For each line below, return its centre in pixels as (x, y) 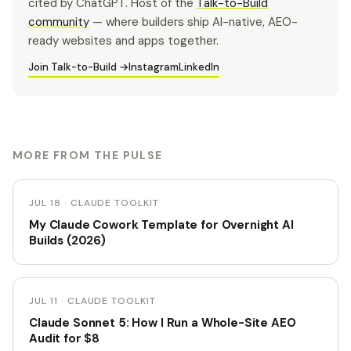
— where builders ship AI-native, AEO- (194, 22)
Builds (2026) (68, 240)
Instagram (154, 67)
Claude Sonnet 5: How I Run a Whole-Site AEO (163, 322)
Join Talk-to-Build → (78, 67)
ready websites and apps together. (123, 40)
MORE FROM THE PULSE (88, 155)
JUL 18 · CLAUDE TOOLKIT (94, 203)
